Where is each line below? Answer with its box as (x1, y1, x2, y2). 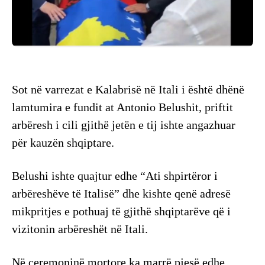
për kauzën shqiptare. (12, 135, 114, 149)
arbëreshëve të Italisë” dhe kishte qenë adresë (12, 186, 231, 200)
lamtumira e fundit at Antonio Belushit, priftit (12, 100, 233, 114)
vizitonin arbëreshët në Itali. (12, 222, 148, 235)
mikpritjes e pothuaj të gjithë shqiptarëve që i (12, 204, 231, 218)
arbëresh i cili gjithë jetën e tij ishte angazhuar (12, 118, 235, 131)
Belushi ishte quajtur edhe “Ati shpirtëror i (12, 169, 218, 182)
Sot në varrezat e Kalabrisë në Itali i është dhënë (12, 82, 244, 96)
